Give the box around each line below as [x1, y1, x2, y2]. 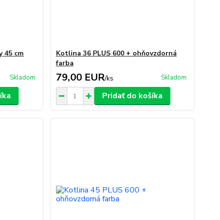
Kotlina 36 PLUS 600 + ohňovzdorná [55, 49, 177, 58]
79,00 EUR [55, 71, 105, 84]
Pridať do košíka [102, 90, 163, 101]
